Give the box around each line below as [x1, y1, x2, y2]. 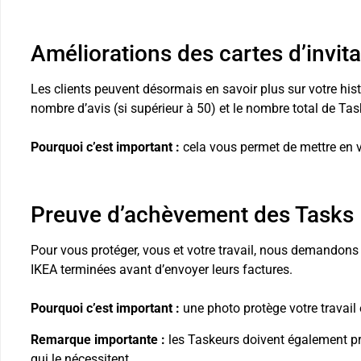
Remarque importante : [30, 331, 165, 347]
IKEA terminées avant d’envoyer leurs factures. [30, 262, 293, 278]
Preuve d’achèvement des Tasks [30, 201, 354, 229]
